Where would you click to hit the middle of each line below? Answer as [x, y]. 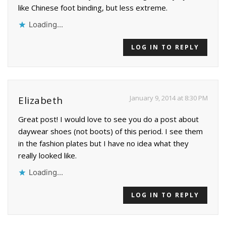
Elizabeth [41, 100]
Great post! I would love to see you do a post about [108, 119]
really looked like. [47, 155]
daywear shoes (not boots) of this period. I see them [110, 131]
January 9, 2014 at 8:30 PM [169, 98]
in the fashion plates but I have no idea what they [103, 143]
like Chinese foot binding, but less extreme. [93, 7]
